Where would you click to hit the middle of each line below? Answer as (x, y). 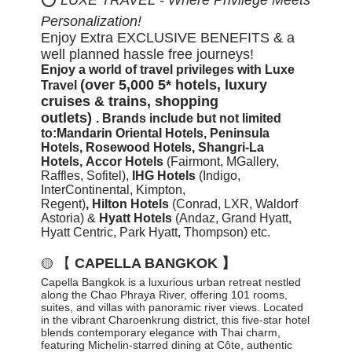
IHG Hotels (164, 175)
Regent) (64, 203)
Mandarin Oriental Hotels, (134, 133)
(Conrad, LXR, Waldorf (234, 203)
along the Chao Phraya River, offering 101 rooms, (165, 294)
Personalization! (92, 21)
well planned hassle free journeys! (148, 54)
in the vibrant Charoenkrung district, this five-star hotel (176, 319)
